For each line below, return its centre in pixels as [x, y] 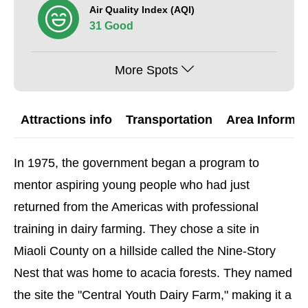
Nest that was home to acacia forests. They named [153, 273]
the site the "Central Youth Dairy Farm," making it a [153, 295]
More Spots [146, 70]
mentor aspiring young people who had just [132, 185]
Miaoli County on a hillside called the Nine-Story [145, 251]
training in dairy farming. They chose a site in [136, 229]
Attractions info [66, 120]
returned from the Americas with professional [136, 207]
